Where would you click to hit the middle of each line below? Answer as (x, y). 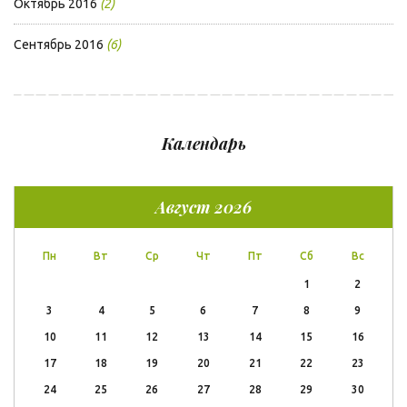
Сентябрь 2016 (59, 45)
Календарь (203, 144)
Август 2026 (203, 208)
